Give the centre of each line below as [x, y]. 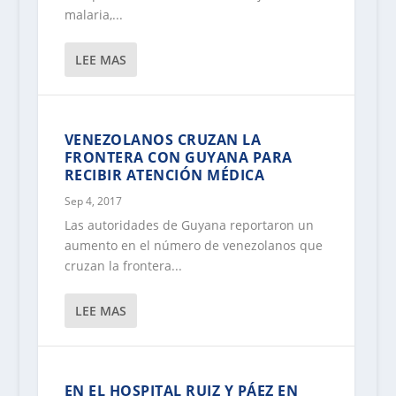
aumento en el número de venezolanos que [193, 246]
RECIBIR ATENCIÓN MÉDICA [164, 175]
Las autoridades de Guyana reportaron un [189, 225]
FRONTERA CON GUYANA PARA [178, 158]
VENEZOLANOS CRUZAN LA [163, 140]
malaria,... [93, 15]
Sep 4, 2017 [93, 202]
